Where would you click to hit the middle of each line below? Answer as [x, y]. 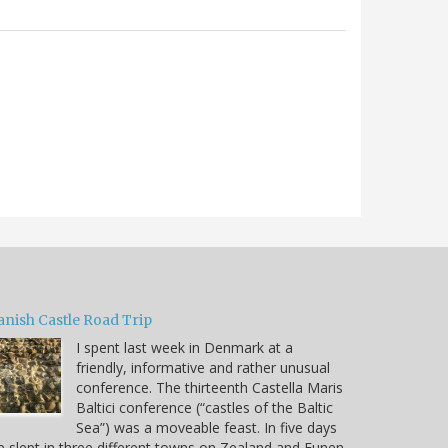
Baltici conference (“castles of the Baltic [204, 407]
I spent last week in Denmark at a [184, 347]
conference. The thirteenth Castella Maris [209, 387]
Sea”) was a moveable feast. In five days [206, 427]
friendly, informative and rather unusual [203, 367]
